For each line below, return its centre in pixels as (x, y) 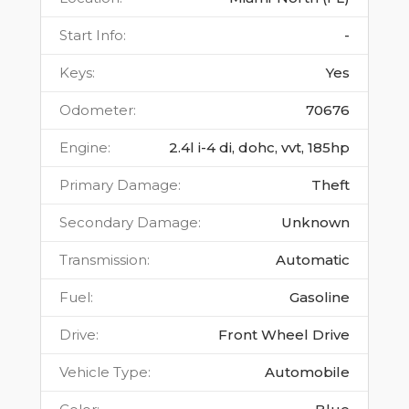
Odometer (96, 110)
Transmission (103, 260)
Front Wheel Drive (284, 335)
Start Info (91, 36)
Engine (84, 148)
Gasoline (320, 298)
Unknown (315, 223)
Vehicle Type (104, 372)
